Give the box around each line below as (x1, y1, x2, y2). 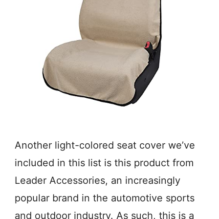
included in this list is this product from (15, 157, 194, 169)
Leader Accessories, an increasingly (15, 175, 180, 187)
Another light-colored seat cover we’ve (15, 139, 195, 152)
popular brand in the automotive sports (15, 192, 195, 204)
